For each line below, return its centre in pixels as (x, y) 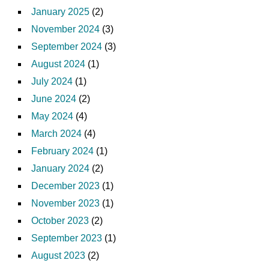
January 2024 (60, 168)
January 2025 (60, 11)
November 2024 (65, 29)
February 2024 (62, 151)
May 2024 (52, 116)
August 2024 (58, 64)
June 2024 (54, 98)
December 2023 (65, 186)
